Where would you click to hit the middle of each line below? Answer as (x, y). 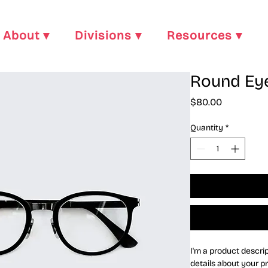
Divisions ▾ (108, 35)
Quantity (207, 128)
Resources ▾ (205, 35)
